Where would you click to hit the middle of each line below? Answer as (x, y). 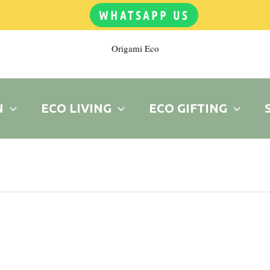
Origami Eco (135, 48)
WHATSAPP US (144, 15)
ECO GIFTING (188, 108)
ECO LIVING (76, 108)
